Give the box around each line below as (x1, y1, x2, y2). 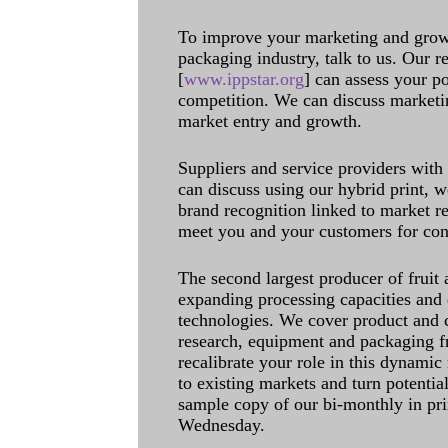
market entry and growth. (178, 111, 362, 131)
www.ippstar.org (184, 69, 304, 89)
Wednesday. (178, 415, 265, 435)
